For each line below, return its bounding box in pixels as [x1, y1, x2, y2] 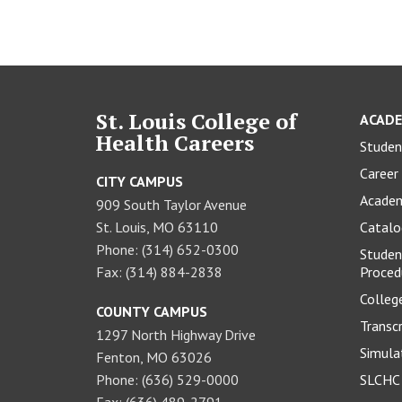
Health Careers [96, 127, 255, 157]
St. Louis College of [96, 106, 298, 135]
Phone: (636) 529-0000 [96, 370, 240, 389]
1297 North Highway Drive [96, 325, 257, 344]
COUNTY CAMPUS [96, 301, 208, 320]
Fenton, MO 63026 [96, 347, 213, 366]
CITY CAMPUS [96, 171, 184, 190]
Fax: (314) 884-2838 [96, 262, 223, 281]
